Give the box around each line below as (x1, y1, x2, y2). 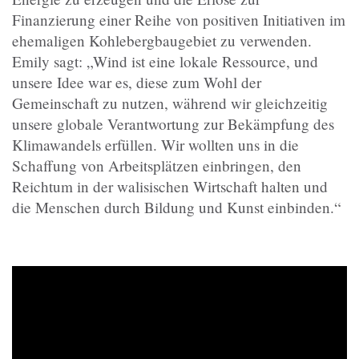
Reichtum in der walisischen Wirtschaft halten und (12, 176, 328, 197)
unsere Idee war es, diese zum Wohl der (12, 72, 261, 93)
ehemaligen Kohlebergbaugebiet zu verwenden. (12, 30, 312, 51)
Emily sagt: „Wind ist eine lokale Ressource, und (12, 51, 318, 72)
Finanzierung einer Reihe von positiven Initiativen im (12, 10, 345, 30)
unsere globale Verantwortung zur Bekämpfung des (12, 114, 334, 135)
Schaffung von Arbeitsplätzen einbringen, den (12, 155, 301, 176)
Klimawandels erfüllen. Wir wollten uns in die (12, 135, 299, 155)
